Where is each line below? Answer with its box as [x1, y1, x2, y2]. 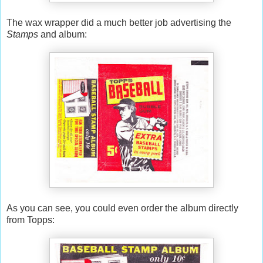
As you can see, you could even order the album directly [6, 203, 238, 214]
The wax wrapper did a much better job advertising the [6, 18, 231, 28]
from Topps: [6, 215, 55, 225]
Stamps [6, 29, 38, 40]
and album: [38, 29, 87, 40]
